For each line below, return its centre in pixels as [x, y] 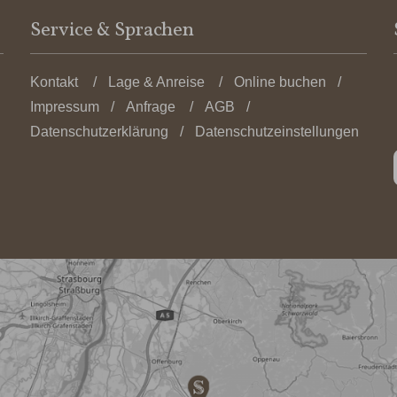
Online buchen [280, 82]
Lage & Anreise [156, 82]
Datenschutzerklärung [99, 132]
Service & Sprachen [112, 31]
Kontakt [54, 82]
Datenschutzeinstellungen [276, 132]
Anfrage [150, 106]
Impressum [65, 106]
